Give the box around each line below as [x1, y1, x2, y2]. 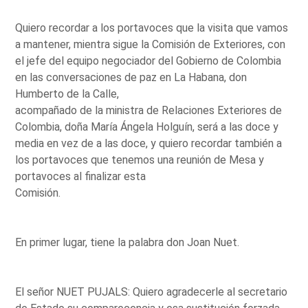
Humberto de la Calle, [15, 87, 120, 100]
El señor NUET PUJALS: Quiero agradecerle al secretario [15, 285, 288, 298]
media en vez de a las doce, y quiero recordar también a [15, 136, 283, 150]
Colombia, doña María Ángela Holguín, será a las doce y [15, 120, 279, 133]
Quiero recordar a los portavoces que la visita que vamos [15, 21, 289, 34]
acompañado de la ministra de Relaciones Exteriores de [15, 103, 283, 117]
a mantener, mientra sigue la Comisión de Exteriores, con [15, 37, 286, 51]
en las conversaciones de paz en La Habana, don [15, 70, 247, 84]
